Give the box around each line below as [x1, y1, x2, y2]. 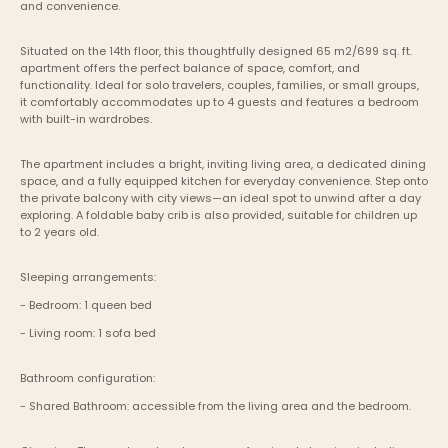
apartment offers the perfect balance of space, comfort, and [20, 60, 360, 77]
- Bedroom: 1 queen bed [20, 297, 152, 314]
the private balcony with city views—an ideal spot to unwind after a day [20, 190, 421, 207]
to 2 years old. [20, 224, 99, 241]
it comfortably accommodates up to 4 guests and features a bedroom [20, 94, 419, 111]
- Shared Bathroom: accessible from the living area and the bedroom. [20, 398, 411, 415]
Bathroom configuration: [20, 370, 155, 387]
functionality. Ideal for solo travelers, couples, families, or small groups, [20, 77, 419, 94]
